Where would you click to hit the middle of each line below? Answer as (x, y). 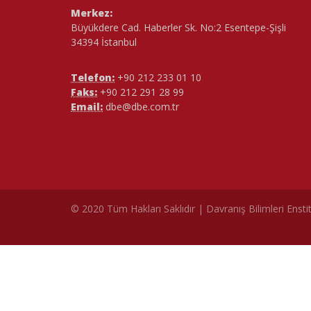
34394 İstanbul (104, 42)
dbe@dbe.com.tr (141, 107)
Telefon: (93, 77)
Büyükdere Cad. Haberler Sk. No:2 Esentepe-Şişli (178, 27)
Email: (87, 107)
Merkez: (92, 13)
